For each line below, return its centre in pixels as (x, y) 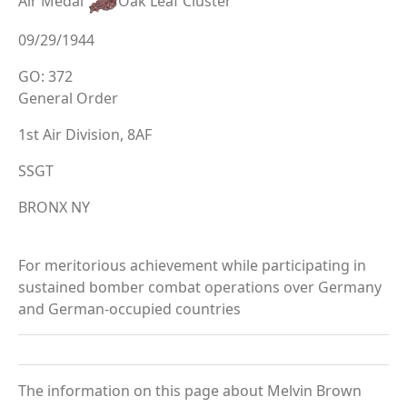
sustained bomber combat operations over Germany (200, 287)
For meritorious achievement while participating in (192, 265)
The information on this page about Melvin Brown (190, 390)
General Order (68, 98)
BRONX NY (54, 207)
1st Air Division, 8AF (85, 134)
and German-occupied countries (129, 308)
